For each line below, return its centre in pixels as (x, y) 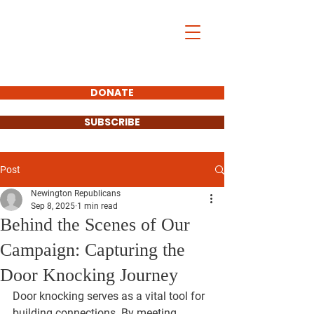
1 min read (97, 206)
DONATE (112, 93)
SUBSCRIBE (112, 122)
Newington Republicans (76, 193)
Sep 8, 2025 (53, 206)
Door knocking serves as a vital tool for (110, 296)
